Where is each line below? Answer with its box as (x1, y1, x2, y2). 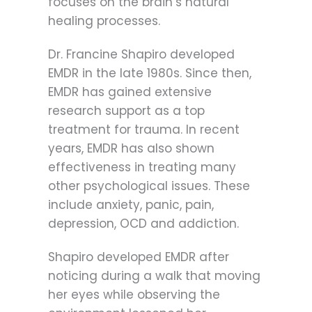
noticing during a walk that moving (48, 267, 260, 285)
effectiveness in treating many (48, 159, 236, 176)
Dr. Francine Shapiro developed (48, 46, 235, 63)
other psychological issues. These (48, 178, 250, 195)
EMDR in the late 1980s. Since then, (48, 65, 251, 82)
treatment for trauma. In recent (48, 121, 240, 139)
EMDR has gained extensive (48, 84, 212, 101)
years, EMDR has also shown (48, 140, 214, 157)
